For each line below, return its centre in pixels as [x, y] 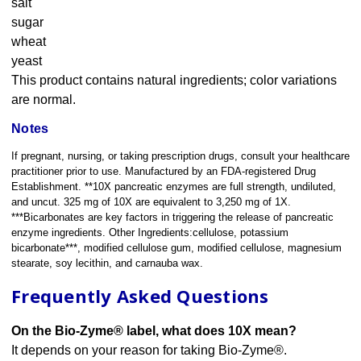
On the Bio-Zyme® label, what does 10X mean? [154, 331]
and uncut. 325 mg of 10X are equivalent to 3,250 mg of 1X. [151, 202]
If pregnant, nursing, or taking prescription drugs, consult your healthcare [180, 156]
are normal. [44, 100]
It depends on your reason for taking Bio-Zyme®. [149, 351]
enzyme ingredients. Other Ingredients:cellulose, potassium [150, 233]
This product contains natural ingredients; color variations [174, 81]
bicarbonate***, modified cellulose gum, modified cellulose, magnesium [176, 248]
